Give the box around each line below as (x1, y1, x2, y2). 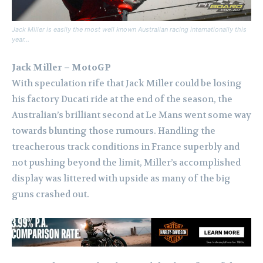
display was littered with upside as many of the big (12, 173, 231, 185)
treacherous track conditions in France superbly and (12, 141, 240, 153)
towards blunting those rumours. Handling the (12, 125, 215, 137)
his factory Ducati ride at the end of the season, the (12, 93, 232, 106)
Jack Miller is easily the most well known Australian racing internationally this (12, 25, 247, 34)
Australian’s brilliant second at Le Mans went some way (12, 109, 251, 122)
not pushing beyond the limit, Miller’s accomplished (12, 157, 241, 169)
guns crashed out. (12, 188, 89, 201)
